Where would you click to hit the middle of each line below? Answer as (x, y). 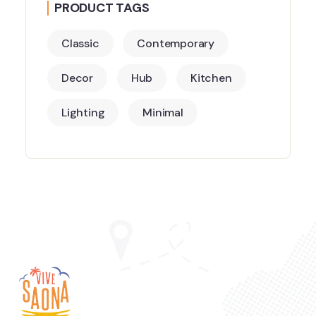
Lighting (83, 112)
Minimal (163, 112)
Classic (80, 43)
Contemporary (176, 43)
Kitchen (211, 78)
